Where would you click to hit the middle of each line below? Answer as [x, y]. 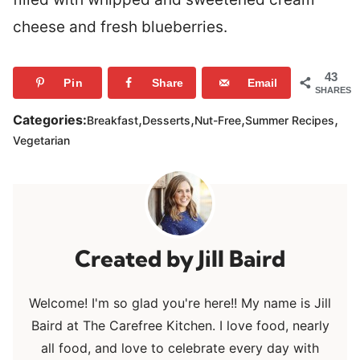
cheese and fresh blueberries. [120, 27]
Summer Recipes [290, 120]
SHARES [333, 90]
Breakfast [112, 120]
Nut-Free [218, 120]
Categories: [50, 120]
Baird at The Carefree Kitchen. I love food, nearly [180, 326]
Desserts [166, 120]
